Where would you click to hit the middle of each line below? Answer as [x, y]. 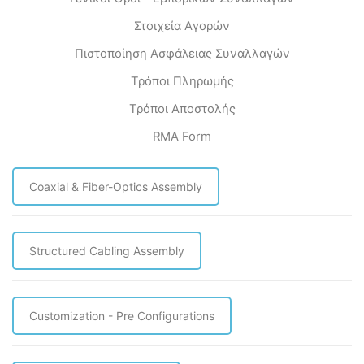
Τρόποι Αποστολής [182, 109]
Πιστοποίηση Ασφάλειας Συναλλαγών [182, 54]
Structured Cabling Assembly [107, 251]
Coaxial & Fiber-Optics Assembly [116, 186]
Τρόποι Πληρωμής [182, 82]
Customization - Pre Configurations [122, 316]
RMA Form [182, 137]
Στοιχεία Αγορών [182, 26]
